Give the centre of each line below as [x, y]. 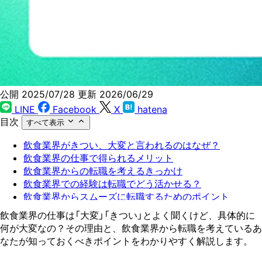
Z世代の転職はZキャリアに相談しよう [104, 209]
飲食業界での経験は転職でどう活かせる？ [112, 183]
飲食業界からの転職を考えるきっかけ [103, 170]
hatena [152, 109]
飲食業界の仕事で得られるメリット [98, 158]
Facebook [75, 109]
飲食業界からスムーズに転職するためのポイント [126, 196]
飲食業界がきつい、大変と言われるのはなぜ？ [122, 145]
